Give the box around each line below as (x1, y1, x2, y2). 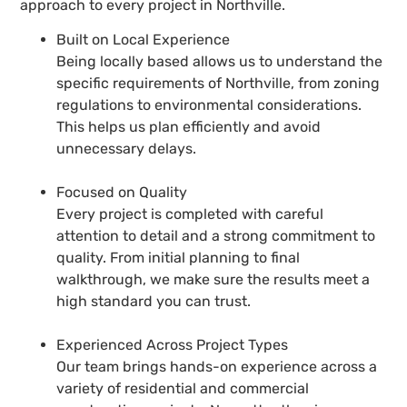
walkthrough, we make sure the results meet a (56, 270, 371, 288)
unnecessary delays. (56, 139, 197, 157)
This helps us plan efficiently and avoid (56, 117, 322, 135)
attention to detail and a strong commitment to (56, 226, 376, 244)
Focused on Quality (56, 183, 188, 201)
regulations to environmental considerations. (56, 95, 362, 114)
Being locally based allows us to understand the (56, 52, 383, 70)
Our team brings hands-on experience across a (56, 357, 378, 375)
